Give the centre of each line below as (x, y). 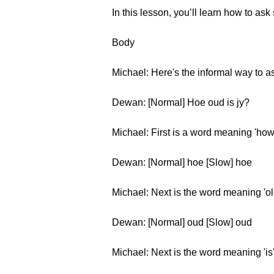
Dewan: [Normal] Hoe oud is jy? (181, 102)
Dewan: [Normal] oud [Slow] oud (182, 222)
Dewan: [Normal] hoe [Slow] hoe (182, 162)
